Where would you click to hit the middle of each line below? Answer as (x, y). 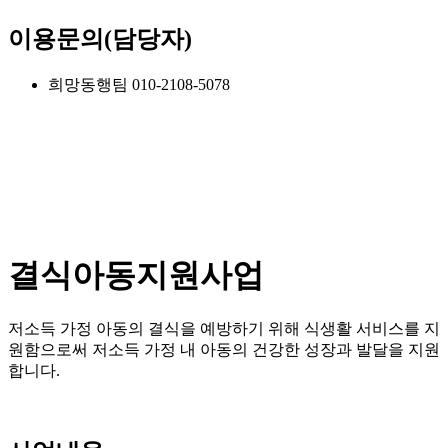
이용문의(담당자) (100, 39)
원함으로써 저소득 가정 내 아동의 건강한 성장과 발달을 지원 (224, 350)
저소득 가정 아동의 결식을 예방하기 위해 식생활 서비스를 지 (224, 329)
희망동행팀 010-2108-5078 (139, 85)
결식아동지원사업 (136, 274)
